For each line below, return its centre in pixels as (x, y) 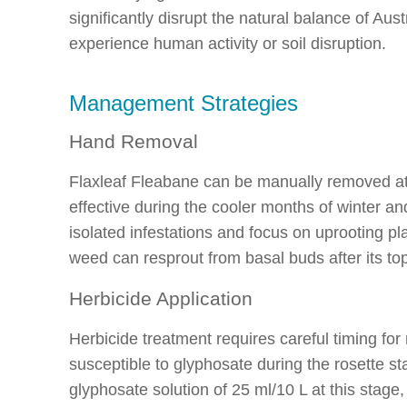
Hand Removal (134, 141)
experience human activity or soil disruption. (228, 43)
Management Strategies (184, 103)
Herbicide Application (161, 298)
